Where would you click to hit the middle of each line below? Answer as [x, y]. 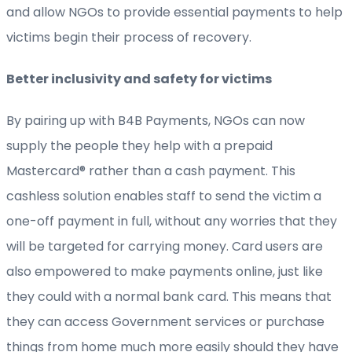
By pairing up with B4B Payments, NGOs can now [156, 121]
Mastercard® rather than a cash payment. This [151, 171]
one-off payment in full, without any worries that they [172, 222]
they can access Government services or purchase [165, 322]
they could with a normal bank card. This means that [169, 297]
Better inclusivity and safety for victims [139, 79]
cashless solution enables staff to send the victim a [164, 196]
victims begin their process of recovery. [129, 37]
